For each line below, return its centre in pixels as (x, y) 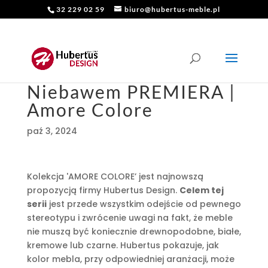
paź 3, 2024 (52, 131)
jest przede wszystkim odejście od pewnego (144, 204)
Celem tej (201, 190)
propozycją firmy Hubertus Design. (103, 190)
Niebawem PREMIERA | (131, 92)
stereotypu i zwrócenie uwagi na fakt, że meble (130, 218)
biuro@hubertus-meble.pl (173, 9)
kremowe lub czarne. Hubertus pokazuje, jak (123, 245)
